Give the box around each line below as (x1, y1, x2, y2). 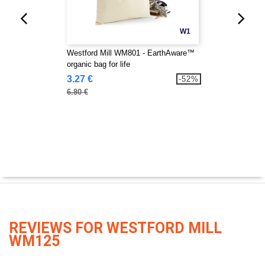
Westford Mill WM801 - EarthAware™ (66, 49, 195, 57)
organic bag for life (66, 60, 130, 69)
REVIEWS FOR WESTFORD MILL (9, 219, 222, 237)
